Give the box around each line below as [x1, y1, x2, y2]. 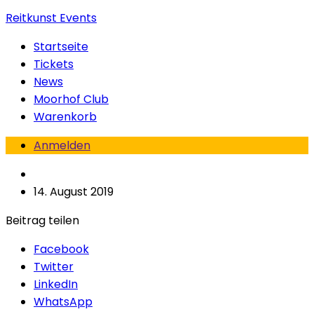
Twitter [34, 259, 74, 275]
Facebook [34, 241, 89, 257]
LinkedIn [34, 276, 78, 292]
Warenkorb [34, 109, 97, 125]
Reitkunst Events [6, 10, 97, 26]
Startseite [34, 39, 88, 55]
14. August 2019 [34, 184, 114, 200]
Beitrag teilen [6, 212, 79, 228]
